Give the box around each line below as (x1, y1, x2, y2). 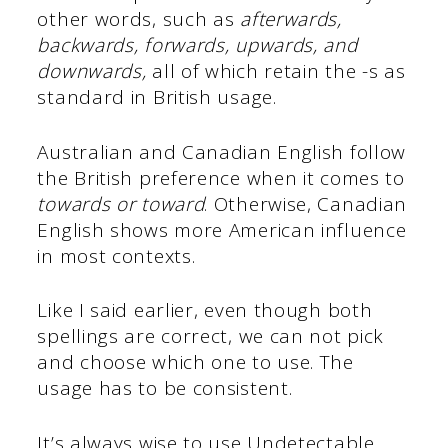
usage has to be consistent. (37, 375, 293, 402)
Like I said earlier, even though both (37, 297, 373, 324)
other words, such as (37, 6, 241, 33)
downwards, (37, 58, 147, 85)
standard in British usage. (37, 84, 283, 111)
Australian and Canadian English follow (37, 138, 407, 165)
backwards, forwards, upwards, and (37, 32, 358, 59)
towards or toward (37, 190, 205, 217)
